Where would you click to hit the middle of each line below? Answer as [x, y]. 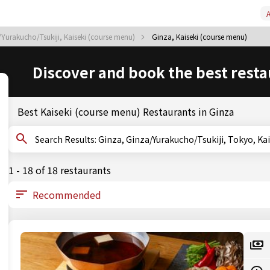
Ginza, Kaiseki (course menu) [199, 36]
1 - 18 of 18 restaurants [60, 170]
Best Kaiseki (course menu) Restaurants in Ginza [126, 111]
